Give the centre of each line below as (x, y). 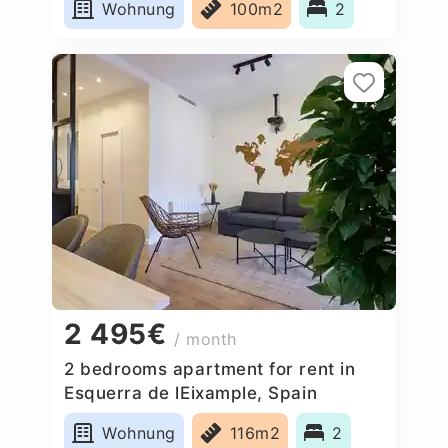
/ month (206, 339)
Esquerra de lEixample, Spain (191, 392)
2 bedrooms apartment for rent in (210, 368)
